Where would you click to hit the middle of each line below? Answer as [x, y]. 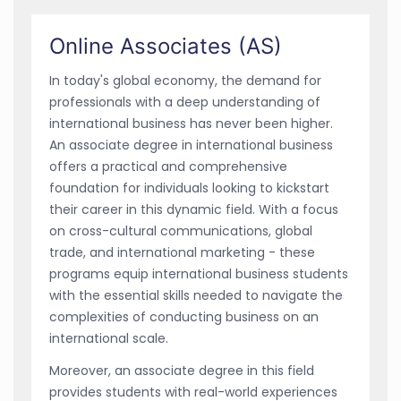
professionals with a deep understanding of [185, 102]
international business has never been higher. [191, 123]
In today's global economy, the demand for [185, 80]
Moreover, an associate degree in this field [182, 370]
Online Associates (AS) [166, 46]
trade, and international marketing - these [182, 252]
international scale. [109, 338]
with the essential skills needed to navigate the [196, 295]
